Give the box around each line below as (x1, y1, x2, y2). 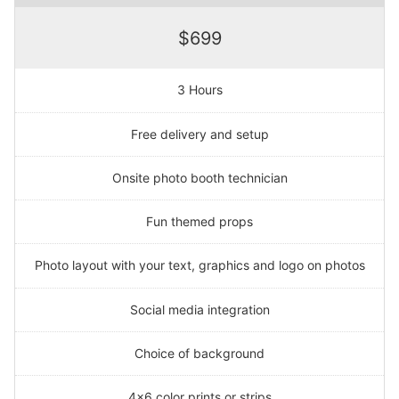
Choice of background (134, 345, 265, 361)
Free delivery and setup (130, 126, 269, 142)
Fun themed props (146, 214, 253, 230)
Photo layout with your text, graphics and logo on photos (34, 257, 365, 273)
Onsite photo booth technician (111, 169, 288, 185)
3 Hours (176, 82, 223, 98)
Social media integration (129, 301, 270, 317)
